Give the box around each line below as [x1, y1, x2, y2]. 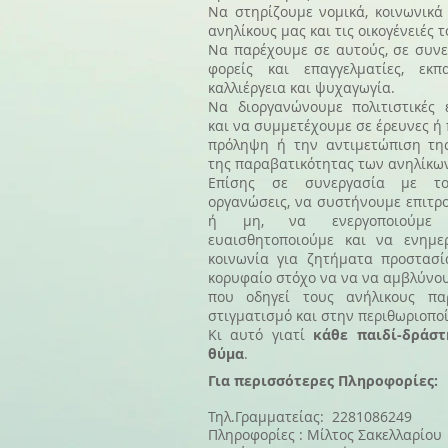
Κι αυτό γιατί [208, 325, 305, 344]
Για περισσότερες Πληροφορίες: [208, 371, 438, 390]
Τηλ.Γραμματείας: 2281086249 [208, 407, 412, 426]
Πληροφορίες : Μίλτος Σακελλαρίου [208, 425, 442, 444]
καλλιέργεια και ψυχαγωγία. [208, 78, 399, 97]
